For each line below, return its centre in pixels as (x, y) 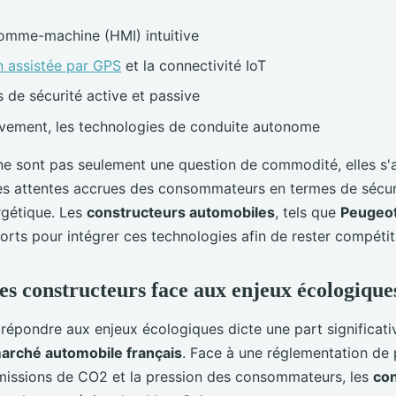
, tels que (308, 212)
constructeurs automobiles (181, 212)
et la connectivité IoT (194, 65)
